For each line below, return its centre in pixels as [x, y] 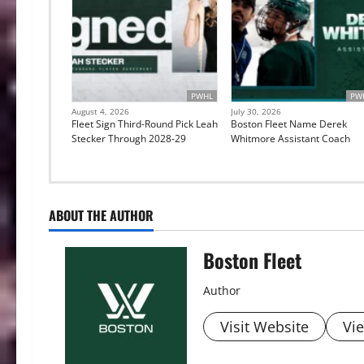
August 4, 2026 [100, 111]
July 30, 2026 [256, 111]
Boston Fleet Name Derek [288, 123]
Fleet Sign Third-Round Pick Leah [145, 123]
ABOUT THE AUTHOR [101, 215]
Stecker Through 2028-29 [129, 138]
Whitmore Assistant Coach [290, 138]
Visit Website [264, 326]
